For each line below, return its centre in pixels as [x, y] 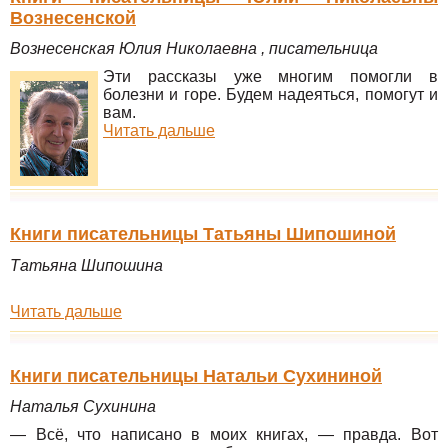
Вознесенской [73, 17]
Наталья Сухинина [83, 407]
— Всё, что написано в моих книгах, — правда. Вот [224, 435]
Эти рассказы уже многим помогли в [270, 77]
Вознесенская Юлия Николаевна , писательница [194, 49]
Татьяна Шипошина [86, 265]
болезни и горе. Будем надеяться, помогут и [270, 95]
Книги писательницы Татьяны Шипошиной [203, 233]
